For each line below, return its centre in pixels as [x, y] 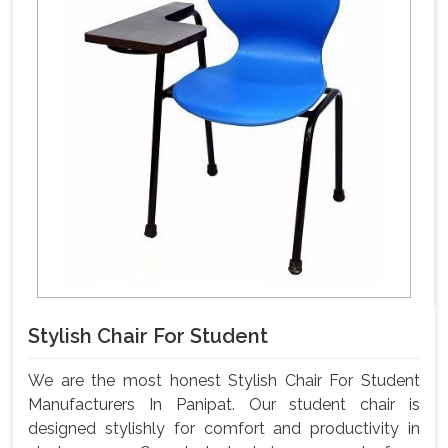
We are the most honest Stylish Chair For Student [224, 381]
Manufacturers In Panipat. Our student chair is [224, 405]
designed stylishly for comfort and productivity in [224, 429]
